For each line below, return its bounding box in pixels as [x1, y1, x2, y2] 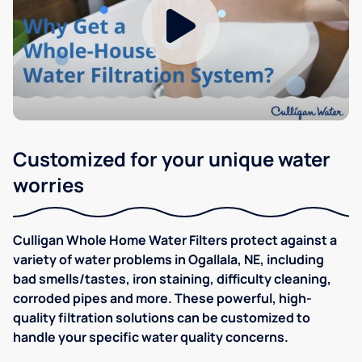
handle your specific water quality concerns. [13, 328, 288, 347]
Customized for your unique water [13, 145, 330, 173]
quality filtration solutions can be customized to [13, 309, 310, 327]
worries [13, 171, 84, 199]
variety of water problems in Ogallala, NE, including [13, 250, 324, 269]
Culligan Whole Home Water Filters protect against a [13, 231, 337, 250]
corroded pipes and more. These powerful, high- [13, 289, 312, 308]
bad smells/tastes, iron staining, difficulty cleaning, [13, 270, 331, 288]
